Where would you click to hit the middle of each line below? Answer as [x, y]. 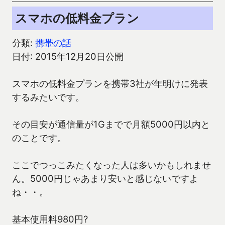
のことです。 [39, 138]
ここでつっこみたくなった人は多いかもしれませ [111, 165]
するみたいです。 [48, 97]
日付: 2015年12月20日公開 [68, 57]
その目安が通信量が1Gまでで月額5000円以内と [111, 124]
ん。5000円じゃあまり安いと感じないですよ [105, 179]
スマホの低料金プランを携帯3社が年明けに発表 [110, 84]
